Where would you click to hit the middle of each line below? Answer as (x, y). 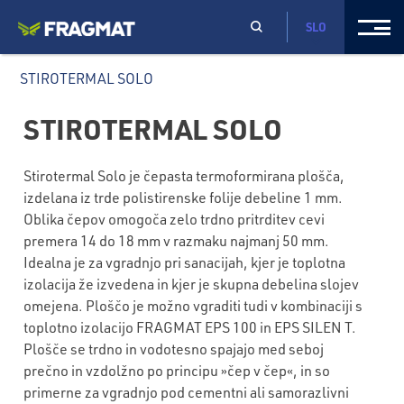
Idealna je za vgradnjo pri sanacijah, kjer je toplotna (185, 262)
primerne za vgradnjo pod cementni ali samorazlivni (187, 392)
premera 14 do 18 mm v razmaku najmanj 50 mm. (177, 240)
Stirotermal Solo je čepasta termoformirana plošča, (184, 175)
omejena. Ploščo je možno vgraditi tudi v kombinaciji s (193, 305)
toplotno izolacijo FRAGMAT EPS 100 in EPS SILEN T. (190, 327)
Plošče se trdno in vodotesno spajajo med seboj (174, 349)
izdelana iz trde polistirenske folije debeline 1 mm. (184, 197)
